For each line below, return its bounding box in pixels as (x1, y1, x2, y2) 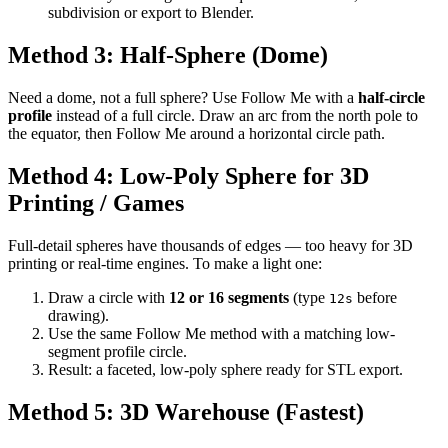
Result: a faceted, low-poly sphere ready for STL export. (48, 361, 403, 379)
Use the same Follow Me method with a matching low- (48, 325, 395, 343)
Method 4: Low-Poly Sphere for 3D (8, 163, 369, 190)
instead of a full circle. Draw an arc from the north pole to (52, 107, 418, 125)
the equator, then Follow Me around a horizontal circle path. (8, 125, 385, 143)
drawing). (48, 307, 109, 325)
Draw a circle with (48, 289, 169, 307)
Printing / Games (8, 190, 184, 217)
